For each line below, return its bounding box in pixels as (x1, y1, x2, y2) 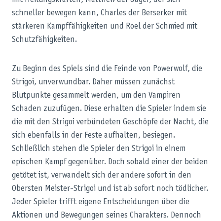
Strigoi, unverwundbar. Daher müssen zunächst (12, 78, 175, 86)
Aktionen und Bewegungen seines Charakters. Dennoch (12, 211, 201, 220)
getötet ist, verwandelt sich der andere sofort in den (12, 171, 191, 180)
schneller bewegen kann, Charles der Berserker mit (12, 9, 187, 17)
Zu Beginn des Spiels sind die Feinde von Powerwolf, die (12, 65, 202, 73)
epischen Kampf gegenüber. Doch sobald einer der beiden (12, 158, 208, 166)
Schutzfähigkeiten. (12, 36, 77, 44)
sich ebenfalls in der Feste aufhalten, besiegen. (12, 131, 175, 140)
